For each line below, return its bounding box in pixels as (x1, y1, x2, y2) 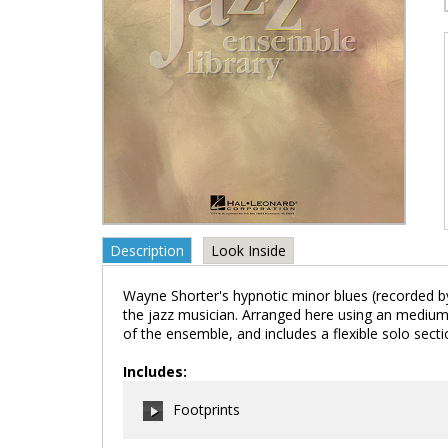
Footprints (173, 400, 240, 420)
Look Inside (211, 241, 286, 261)
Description (110, 241, 184, 261)
